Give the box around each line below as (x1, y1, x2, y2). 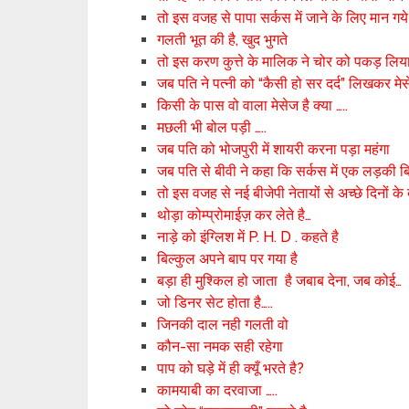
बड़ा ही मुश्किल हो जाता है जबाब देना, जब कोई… (157, 272, 403, 289)
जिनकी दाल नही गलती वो (157, 316, 289, 333)
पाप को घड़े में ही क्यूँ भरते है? (157, 360, 305, 377)
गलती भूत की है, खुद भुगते (157, 31, 288, 48)
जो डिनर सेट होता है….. (157, 294, 274, 311)
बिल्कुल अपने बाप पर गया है (157, 250, 299, 267)
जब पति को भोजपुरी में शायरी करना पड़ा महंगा (157, 141, 391, 158)
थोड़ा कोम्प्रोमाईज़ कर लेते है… (157, 206, 312, 224)
